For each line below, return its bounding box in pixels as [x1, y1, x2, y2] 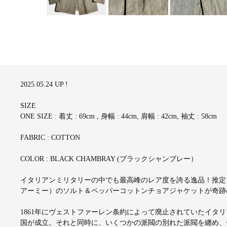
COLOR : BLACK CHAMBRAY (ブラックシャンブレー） [20, 155, 198, 163]
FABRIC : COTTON [20, 134, 80, 142]
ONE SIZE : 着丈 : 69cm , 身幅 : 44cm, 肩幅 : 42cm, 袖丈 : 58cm [20, 112, 217, 121]
